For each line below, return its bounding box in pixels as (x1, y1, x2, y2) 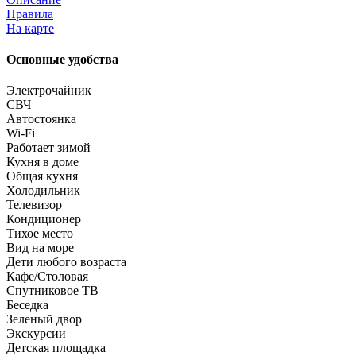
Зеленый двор (6, 312, 82, 327)
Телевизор (6, 198, 62, 212)
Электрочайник (6, 83, 91, 98)
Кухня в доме (6, 155, 79, 169)
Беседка (6, 298, 48, 312)
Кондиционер (6, 212, 81, 226)
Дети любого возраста (6, 255, 126, 269)
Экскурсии (6, 327, 66, 341)
